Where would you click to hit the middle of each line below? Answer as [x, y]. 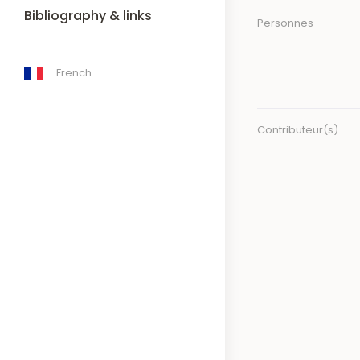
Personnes [285, 22]
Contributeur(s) [298, 129]
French [74, 73]
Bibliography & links [88, 16]
